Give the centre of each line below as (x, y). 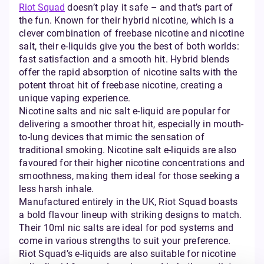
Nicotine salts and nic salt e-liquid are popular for (124, 111)
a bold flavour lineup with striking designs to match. (131, 215)
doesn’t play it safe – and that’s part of (149, 7)
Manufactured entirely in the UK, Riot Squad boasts (128, 202)
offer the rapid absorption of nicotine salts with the (128, 72)
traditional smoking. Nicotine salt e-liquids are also (128, 150)
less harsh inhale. (57, 189)
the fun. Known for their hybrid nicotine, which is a (126, 20)
